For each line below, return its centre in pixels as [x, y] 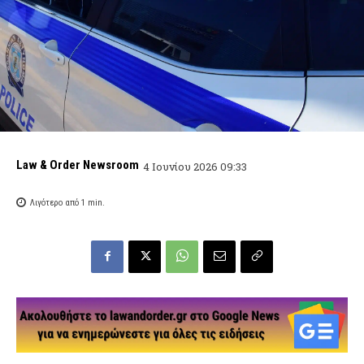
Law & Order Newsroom [78, 165]
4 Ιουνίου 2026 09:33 [195, 166]
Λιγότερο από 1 [58, 203]
